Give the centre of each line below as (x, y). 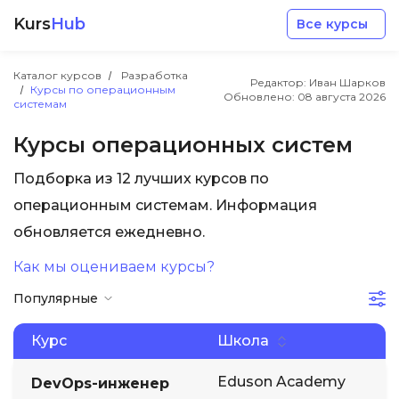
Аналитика (95, 342)
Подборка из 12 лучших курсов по (141, 179)
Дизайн (80, 292)
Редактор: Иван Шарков (318, 82)
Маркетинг (96, 242)
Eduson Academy (281, 382)
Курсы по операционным (103, 90)
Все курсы (332, 24)
